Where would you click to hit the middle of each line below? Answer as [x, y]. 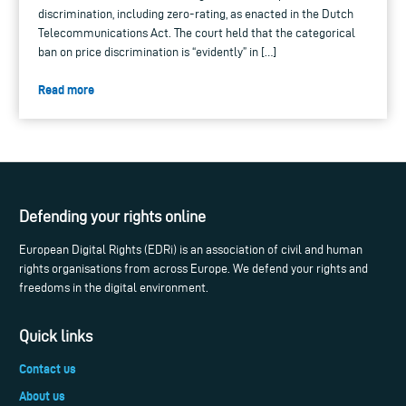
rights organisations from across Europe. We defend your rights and [193, 268]
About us [42, 396]
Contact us [48, 369]
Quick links [56, 336]
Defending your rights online [112, 216]
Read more [66, 90]
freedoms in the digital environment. [114, 287]
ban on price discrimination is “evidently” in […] [157, 53]
